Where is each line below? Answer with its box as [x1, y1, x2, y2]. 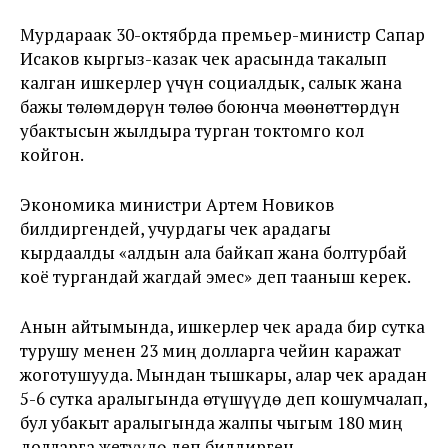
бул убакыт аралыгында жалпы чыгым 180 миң [20, 411, 402, 434]
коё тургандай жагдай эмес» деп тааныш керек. [20, 265, 411, 288]
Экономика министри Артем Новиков [20, 193, 334, 216]
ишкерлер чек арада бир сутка [177, 315, 425, 338]
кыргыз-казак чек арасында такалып [83, 47, 387, 70]
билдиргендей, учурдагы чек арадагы [20, 217, 331, 240]
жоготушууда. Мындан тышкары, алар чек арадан [20, 363, 427, 386]
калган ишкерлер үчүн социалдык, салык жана [20, 71, 402, 94]
